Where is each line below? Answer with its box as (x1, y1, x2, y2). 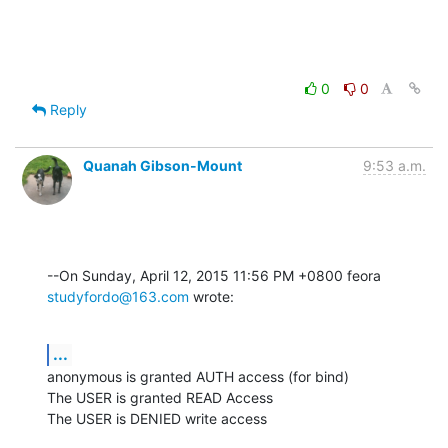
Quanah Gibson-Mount (83, 157, 242, 175)
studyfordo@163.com (47, 288, 189, 306)
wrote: (189, 288, 234, 306)
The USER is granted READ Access (47, 389, 273, 407)
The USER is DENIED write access (47, 410, 267, 428)
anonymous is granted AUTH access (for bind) (47, 368, 349, 386)
